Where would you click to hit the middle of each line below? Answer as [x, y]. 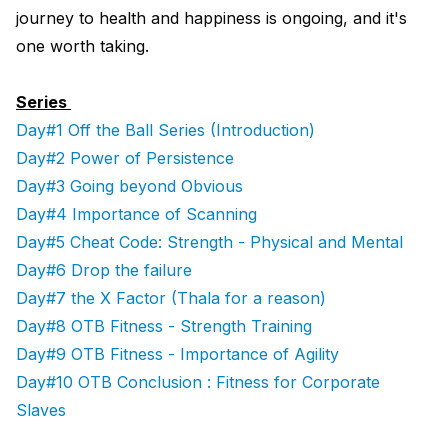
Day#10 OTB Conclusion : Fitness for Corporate [198, 381]
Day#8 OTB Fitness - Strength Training [164, 325]
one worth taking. [82, 45]
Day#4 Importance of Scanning [136, 213]
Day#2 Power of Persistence [125, 157]
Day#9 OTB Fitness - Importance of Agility [177, 353]
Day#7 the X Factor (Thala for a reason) [171, 297]
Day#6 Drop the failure [104, 269]
